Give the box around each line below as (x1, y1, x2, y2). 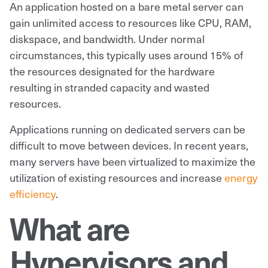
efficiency (10, 185, 56, 201)
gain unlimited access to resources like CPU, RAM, (10, 14, 251, 30)
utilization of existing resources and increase (10, 169, 224, 185)
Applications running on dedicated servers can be (10, 121, 245, 136)
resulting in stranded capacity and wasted (10, 79, 209, 95)
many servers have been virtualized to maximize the (10, 153, 255, 169)
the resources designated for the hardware (10, 63, 215, 78)
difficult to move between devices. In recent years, (10, 137, 248, 153)
